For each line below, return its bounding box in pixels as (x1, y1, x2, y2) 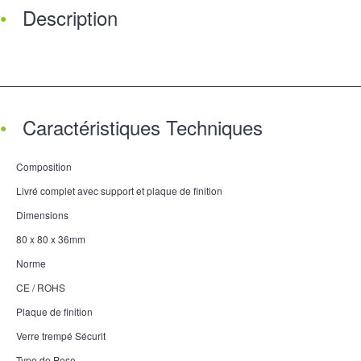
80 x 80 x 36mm (16, 231, 85, 246)
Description (23, 2, 118, 31)
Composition (16, 159, 72, 173)
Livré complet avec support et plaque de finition (16, 183, 222, 197)
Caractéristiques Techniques (23, 112, 263, 141)
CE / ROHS (16, 280, 65, 294)
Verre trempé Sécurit (16, 328, 106, 342)
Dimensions (16, 207, 68, 222)
